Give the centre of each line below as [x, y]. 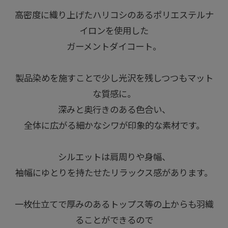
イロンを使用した [114, 31]
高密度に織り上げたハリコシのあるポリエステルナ [114, 16]
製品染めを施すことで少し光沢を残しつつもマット [114, 79]
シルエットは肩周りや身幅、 [114, 158]
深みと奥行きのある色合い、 [114, 110]
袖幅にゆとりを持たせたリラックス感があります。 [114, 173]
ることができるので [114, 221]
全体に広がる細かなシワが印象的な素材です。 [114, 126]
